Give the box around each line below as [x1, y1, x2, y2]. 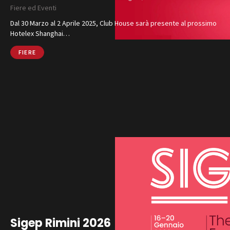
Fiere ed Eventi [10, 3, 56, 12]
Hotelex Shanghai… [10, 28, 70, 38]
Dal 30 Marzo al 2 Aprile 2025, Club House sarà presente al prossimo [10, 18, 217, 28]
